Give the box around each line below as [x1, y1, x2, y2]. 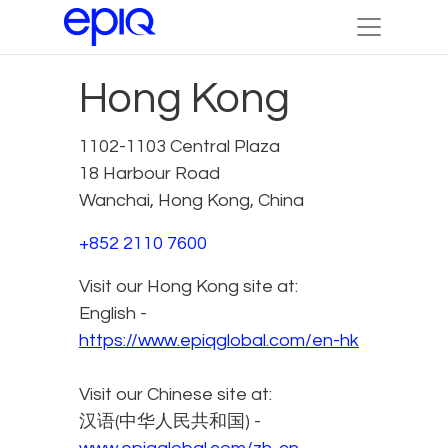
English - [79, 303, 147, 323]
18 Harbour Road [79, 163, 220, 183]
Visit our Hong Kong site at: [79, 276, 298, 296]
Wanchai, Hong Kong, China [79, 190, 304, 210]
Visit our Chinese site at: [79, 384, 272, 404]
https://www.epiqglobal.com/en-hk [79, 330, 359, 350]
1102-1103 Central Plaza [79, 136, 280, 156]
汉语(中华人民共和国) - [79, 411, 261, 431]
